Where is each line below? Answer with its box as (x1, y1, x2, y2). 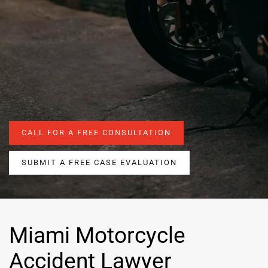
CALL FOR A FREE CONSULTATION (22, 128, 171, 137)
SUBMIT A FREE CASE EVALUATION (22, 158, 177, 167)
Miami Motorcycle (9, 223, 185, 248)
